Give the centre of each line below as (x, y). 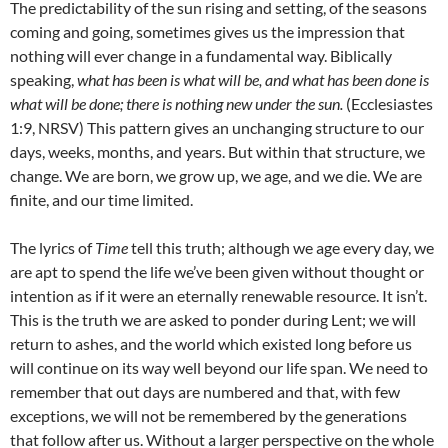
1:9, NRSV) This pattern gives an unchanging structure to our (217, 128)
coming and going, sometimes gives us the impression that (207, 32)
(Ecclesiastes (388, 104)
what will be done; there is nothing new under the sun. (176, 104)
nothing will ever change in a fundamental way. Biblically (201, 56)
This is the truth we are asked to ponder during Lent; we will (213, 320)
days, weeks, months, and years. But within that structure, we (217, 152)
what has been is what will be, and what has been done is (253, 80)
